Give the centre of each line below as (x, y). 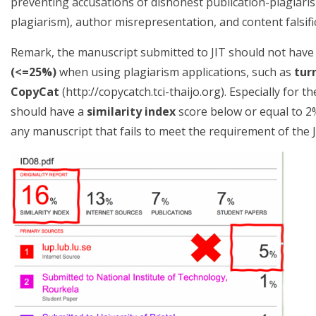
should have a (49, 111)
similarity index (131, 111)
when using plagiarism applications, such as (175, 72)
